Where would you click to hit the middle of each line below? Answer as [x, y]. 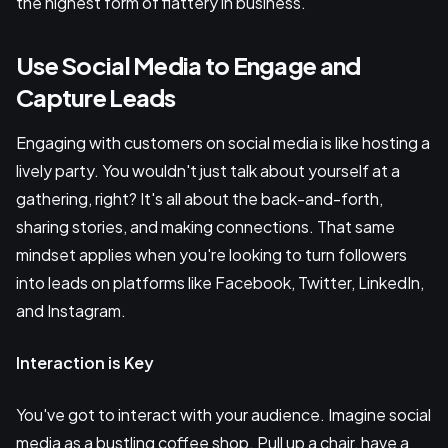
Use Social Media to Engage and [188, 65]
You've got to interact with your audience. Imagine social [223, 415]
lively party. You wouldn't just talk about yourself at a [208, 171]
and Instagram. [71, 311]
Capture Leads [96, 97]
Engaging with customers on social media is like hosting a [223, 143]
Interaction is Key [85, 363]
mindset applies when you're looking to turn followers [211, 255]
